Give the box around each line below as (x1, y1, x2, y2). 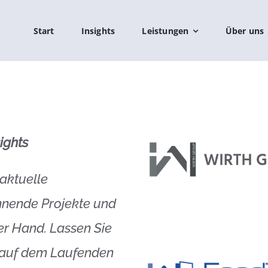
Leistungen (142, 25, 189, 36)
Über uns (225, 25, 264, 36)
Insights (81, 25, 115, 36)
